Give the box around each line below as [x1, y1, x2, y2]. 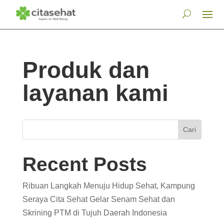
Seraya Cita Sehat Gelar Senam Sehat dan [22, 195, 175, 203]
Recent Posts [22, 153, 147, 175]
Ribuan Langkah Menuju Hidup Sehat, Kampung [22, 181, 195, 190]
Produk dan [22, 57, 149, 83]
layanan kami [22, 80, 168, 106]
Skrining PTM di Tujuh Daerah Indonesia [22, 208, 167, 217]
